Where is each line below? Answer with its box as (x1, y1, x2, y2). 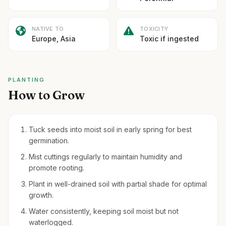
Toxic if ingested (140, 34, 199, 43)
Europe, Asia (32, 34, 76, 43)
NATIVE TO (32, 25, 64, 32)
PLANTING (8, 76, 45, 83)
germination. (29, 136, 69, 145)
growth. (29, 191, 53, 199)
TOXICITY (140, 25, 168, 32)
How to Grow (8, 88, 85, 102)
